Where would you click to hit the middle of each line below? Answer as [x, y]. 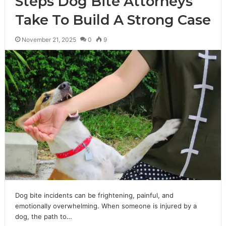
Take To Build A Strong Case [113, 20]
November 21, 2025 [49, 40]
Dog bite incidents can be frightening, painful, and [94, 195]
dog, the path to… [43, 216]
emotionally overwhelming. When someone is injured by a [106, 206]
